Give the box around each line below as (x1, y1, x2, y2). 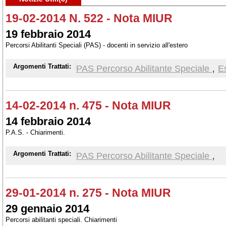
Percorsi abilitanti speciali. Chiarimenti (6, 216, 117, 223)
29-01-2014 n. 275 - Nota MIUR (6, 186, 171, 199)
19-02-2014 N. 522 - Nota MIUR (6, 12, 173, 25)
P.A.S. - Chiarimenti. (6, 129, 65, 136)
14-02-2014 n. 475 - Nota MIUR (6, 99, 171, 112)
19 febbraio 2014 (6, 28, 91, 40)
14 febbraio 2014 (6, 115, 91, 128)
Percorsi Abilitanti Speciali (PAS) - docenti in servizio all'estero (6, 41, 188, 49)
